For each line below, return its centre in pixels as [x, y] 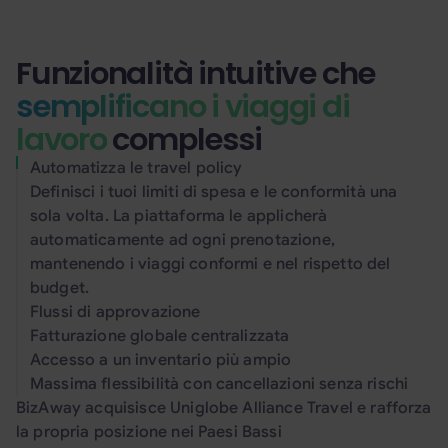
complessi [184, 139]
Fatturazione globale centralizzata [160, 336]
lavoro [61, 139]
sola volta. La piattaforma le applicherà [179, 216]
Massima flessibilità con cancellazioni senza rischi [219, 384]
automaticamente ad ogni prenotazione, [182, 240]
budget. [60, 288]
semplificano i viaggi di [183, 106]
